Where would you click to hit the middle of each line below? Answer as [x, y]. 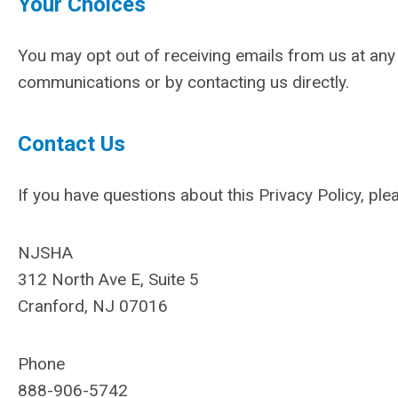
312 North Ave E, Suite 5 [108, 279]
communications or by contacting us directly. [186, 82]
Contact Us [72, 144]
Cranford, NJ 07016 [93, 306]
